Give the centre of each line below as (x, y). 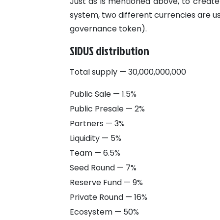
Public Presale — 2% (107, 109)
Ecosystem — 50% (104, 212)
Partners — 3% (97, 124)
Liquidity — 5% (96, 138)
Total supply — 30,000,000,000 (128, 72)
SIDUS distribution (110, 51)
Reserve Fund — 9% (106, 183)
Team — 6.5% (95, 153)
